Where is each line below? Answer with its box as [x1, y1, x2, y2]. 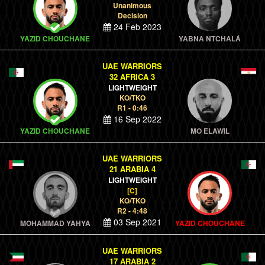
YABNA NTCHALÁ [179, 33, 241, 44]
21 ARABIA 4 [109, 163, 156, 174]
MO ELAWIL [190, 125, 230, 136]
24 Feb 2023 [111, 21, 161, 33]
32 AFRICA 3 [109, 71, 156, 82]
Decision [117, 10, 147, 21]
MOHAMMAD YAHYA [20, 218, 91, 228]
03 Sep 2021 [111, 216, 161, 228]
